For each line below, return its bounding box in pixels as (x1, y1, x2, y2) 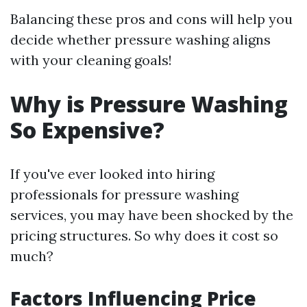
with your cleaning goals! (10, 51, 172, 69)
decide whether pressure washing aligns (10, 31, 271, 48)
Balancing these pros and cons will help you (10, 10, 293, 27)
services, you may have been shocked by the (10, 206, 293, 223)
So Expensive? (10, 115, 164, 145)
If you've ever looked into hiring (10, 165, 214, 182)
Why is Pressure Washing (10, 89, 288, 119)
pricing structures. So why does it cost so (10, 227, 278, 244)
